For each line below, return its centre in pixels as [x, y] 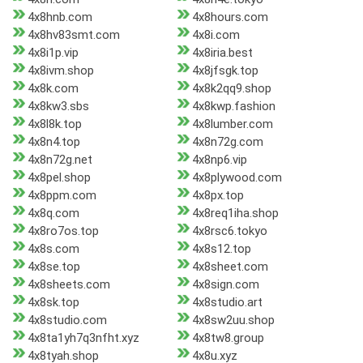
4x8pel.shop [59, 178]
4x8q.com [53, 214]
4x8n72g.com [227, 142]
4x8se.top [54, 267]
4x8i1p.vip [53, 53]
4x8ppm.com [62, 196]
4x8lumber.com [232, 124]
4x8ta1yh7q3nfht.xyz [83, 338]
